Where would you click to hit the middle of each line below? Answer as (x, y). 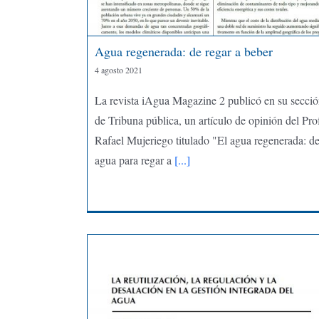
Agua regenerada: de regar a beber (183, 51)
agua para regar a (133, 159)
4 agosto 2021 (118, 69)
